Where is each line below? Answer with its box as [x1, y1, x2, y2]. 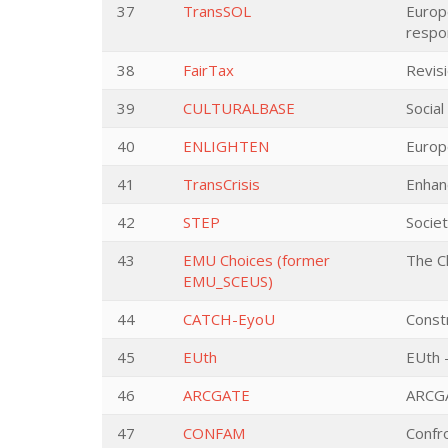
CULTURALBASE [183, 98, 295, 118]
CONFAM [183, 423, 245, 443]
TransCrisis [183, 174, 260, 194]
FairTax [183, 60, 234, 80]
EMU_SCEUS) [183, 271, 273, 291]
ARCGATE [183, 385, 250, 405]
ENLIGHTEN [183, 136, 269, 156]
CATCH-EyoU [183, 309, 275, 329]
